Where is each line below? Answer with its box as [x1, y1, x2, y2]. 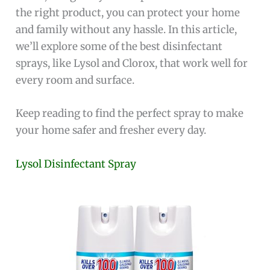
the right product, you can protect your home [16, 6, 240, 20]
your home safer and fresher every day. [16, 124, 207, 137]
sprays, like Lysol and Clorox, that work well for [16, 57, 248, 71]
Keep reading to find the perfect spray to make [16, 107, 244, 121]
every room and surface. [16, 74, 135, 87]
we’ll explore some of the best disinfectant [16, 40, 223, 54]
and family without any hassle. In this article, [16, 23, 237, 37]
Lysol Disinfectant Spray [16, 157, 137, 171]
